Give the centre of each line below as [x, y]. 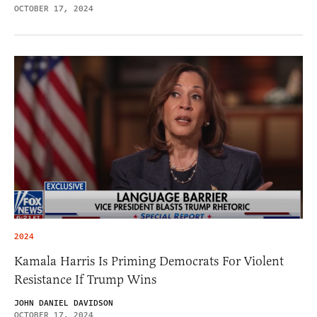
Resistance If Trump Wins [85, 279]
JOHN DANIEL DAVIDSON [64, 303]
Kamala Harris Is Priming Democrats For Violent [149, 261]
